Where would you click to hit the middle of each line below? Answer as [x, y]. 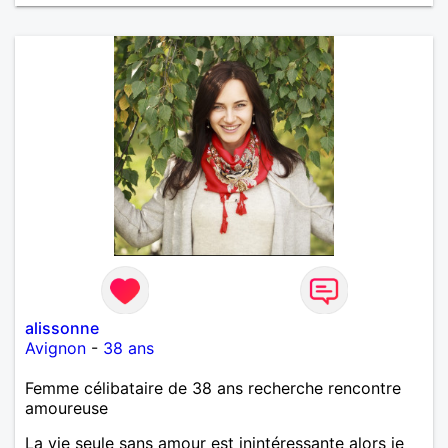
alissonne [62, 327]
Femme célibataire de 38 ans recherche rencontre [213, 387]
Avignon [55, 347]
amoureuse [66, 407]
